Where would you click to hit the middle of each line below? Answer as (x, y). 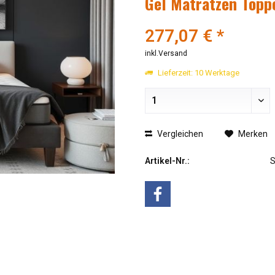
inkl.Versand (166, 53)
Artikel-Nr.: (168, 161)
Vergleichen (180, 134)
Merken (253, 134)
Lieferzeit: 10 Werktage (198, 72)
